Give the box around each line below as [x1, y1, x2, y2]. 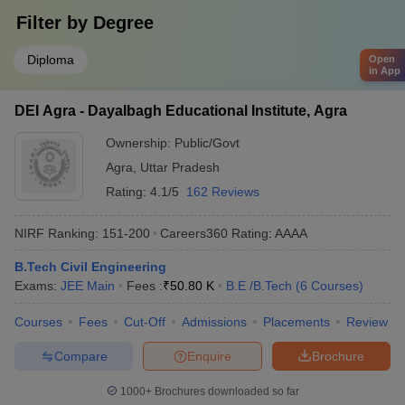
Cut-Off [124, 315, 165, 329]
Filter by [16, 13, 93, 33]
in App [369, 64, 400, 76]
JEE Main [61, 278, 115, 293]
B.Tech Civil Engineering [14, 259, 166, 274]
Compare [53, 348, 108, 363]
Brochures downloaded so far [151, 385, 299, 398]
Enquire [187, 348, 231, 363]
